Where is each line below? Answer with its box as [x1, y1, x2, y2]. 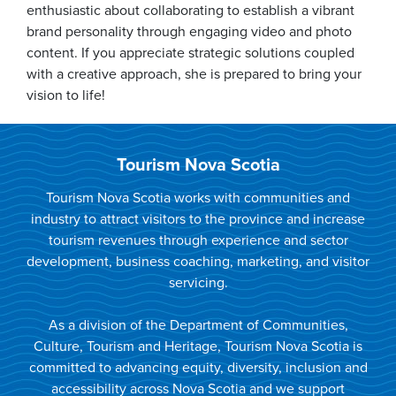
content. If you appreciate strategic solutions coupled [27, 44, 354, 62]
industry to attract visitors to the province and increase [31, 210, 365, 228]
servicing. [168, 274, 228, 292]
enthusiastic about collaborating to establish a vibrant [27, 2, 354, 19]
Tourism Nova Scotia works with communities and [46, 189, 350, 207]
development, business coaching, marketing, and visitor [27, 253, 369, 270]
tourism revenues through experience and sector [48, 232, 348, 249]
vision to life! [27, 87, 105, 104]
